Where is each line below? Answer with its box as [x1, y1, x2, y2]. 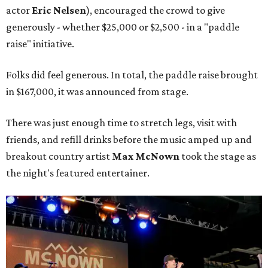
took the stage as [179, 150, 256, 163]
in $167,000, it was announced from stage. [6, 86, 188, 98]
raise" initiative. [6, 38, 74, 50]
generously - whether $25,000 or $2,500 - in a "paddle [6, 21, 239, 33]
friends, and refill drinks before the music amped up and [6, 133, 252, 146]
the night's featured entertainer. [6, 167, 150, 179]
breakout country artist [6, 150, 112, 163]
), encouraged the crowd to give [86, 4, 225, 17]
